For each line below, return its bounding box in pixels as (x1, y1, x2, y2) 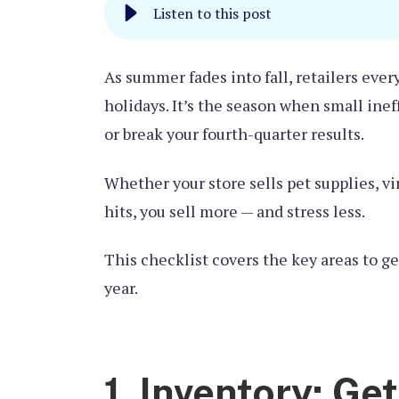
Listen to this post (153, 4, 272, 24)
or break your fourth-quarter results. (104, 123, 363, 145)
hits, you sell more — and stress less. (104, 199, 364, 222)
